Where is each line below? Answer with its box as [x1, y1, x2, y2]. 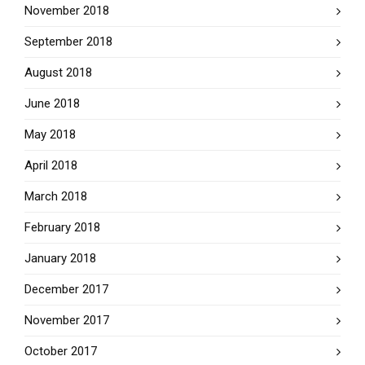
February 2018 [24, 220, 100, 235]
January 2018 [24, 251, 96, 266]
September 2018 [24, 34, 112, 49]
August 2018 [24, 65, 92, 80]
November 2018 [24, 3, 109, 18]
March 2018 [24, 189, 87, 204]
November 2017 [24, 313, 109, 328]
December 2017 [24, 282, 108, 297]
